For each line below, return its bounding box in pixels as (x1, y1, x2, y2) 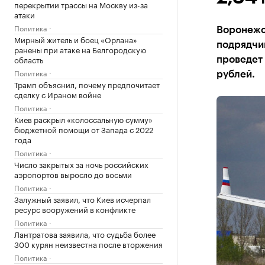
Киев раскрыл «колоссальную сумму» (14, 113, 153, 125)
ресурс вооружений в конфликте (14, 203, 135, 215)
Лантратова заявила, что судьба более (14, 228, 156, 240)
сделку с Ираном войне (14, 88, 101, 100)
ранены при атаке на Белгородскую (14, 43, 146, 55)
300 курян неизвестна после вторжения (14, 238, 163, 250)
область (14, 53, 43, 65)
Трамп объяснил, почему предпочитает (14, 78, 160, 90)
